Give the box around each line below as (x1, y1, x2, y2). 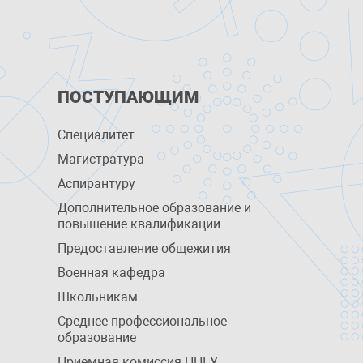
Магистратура (57, 152, 144, 167)
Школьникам (57, 289, 138, 305)
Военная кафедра (57, 265, 165, 280)
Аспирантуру (57, 176, 135, 191)
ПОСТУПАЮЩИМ (57, 88, 199, 107)
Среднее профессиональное (57, 314, 227, 329)
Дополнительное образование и (57, 200, 251, 216)
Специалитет (57, 127, 135, 143)
